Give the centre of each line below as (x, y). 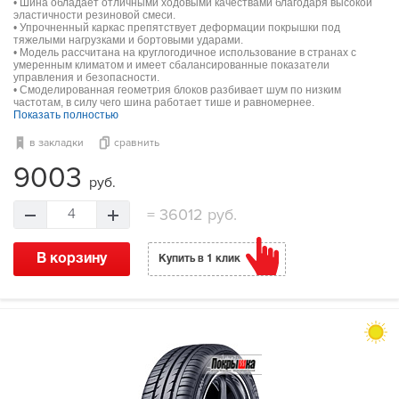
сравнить (137, 142)
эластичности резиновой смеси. (94, 15)
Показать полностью (66, 114)
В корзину (72, 259)
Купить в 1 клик (199, 258)
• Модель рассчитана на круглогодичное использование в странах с (185, 52)
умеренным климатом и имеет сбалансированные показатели (171, 65)
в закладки (57, 142)
